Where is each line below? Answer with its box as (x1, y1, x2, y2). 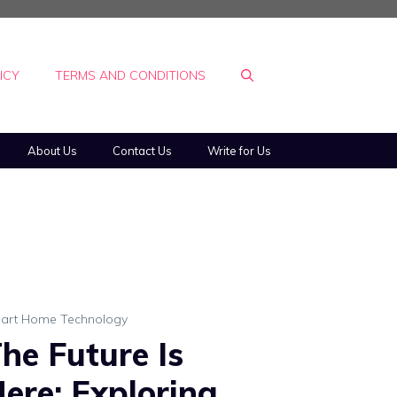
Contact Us (113, 144, 172, 158)
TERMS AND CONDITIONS (55, 67, 206, 83)
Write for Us (207, 144, 271, 158)
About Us (27, 144, 77, 158)
